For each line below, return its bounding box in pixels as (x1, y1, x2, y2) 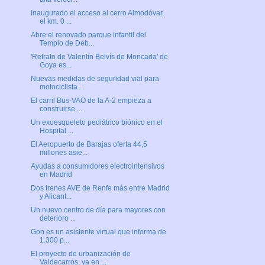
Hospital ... (39, 127, 73, 135)
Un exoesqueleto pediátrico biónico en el (30, 118, 163, 127)
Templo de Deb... (39, 39, 94, 48)
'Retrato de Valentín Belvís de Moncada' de (30, 53, 168, 62)
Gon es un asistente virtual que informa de (30, 228, 166, 237)
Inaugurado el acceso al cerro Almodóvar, (30, 9, 164, 18)
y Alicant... (39, 192, 72, 201)
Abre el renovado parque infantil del (30, 31, 146, 40)
